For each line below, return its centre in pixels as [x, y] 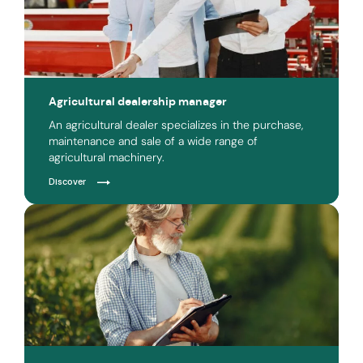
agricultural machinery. [107, 157]
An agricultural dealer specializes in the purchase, [176, 124]
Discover [67, 181]
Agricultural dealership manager [138, 101]
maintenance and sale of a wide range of [153, 141]
